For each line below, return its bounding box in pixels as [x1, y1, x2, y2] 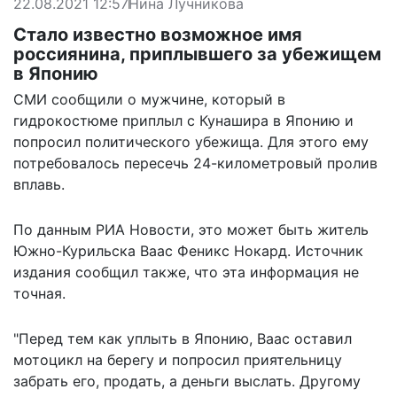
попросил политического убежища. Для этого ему [13, 132, 369, 151]
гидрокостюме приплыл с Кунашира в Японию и [13, 111, 354, 129]
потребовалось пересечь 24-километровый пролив [13, 153, 378, 172]
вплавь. [13, 175, 65, 193]
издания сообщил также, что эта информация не [13, 262, 359, 281]
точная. [13, 284, 66, 302]
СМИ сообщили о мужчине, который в [13, 90, 285, 108]
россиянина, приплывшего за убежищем [13, 43, 381, 65]
